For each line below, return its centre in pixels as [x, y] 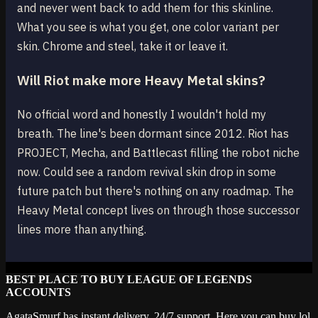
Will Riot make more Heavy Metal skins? [141, 81]
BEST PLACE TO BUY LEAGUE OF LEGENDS [129, 279]
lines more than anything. [82, 229]
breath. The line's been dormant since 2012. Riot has [153, 133]
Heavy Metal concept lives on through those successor [158, 210]
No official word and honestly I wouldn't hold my [142, 114]
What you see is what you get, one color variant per [148, 27]
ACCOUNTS [38, 292]
